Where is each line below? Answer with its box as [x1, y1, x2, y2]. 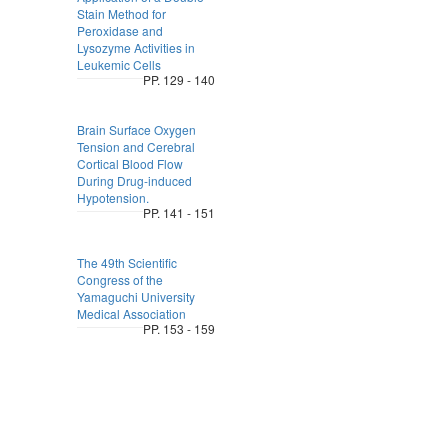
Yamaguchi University [76, 288, 195, 305]
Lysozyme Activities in [76, 39, 195, 56]
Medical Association [76, 305, 186, 322]
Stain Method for [76, 5, 166, 22]
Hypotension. [76, 189, 149, 206]
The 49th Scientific [76, 254, 177, 271]
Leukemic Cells [76, 56, 161, 73]
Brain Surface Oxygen [76, 121, 196, 138]
